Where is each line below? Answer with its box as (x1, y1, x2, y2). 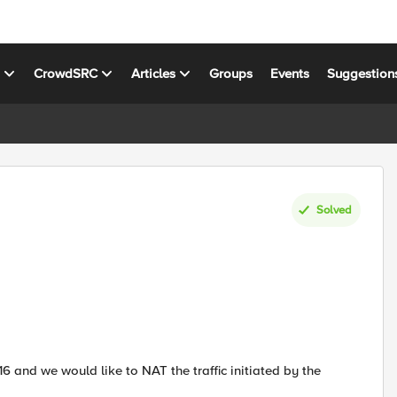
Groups (209, 65, 253, 82)
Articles (131, 65, 176, 82)
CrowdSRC (34, 65, 98, 82)
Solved (316, 202, 352, 217)
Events (270, 65, 310, 82)
